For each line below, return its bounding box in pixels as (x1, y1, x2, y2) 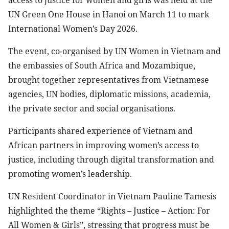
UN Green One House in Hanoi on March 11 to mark (8, 9, 209, 20)
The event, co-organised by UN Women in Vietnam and (8, 45, 221, 57)
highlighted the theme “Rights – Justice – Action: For (8, 205, 210, 216)
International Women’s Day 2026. (8, 23, 138, 34)
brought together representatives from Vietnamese (8, 74, 209, 85)
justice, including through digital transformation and (8, 154, 214, 165)
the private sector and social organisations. (8, 103, 175, 114)
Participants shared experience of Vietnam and (8, 125, 193, 136)
